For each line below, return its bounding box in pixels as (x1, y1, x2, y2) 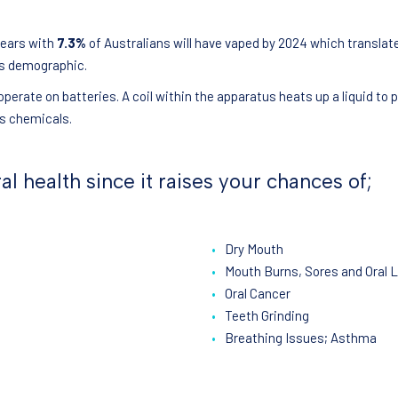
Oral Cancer (224, 285, 291, 302)
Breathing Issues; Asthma (224, 330, 377, 346)
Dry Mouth (224, 241, 283, 258)
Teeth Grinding (224, 307, 309, 324)
